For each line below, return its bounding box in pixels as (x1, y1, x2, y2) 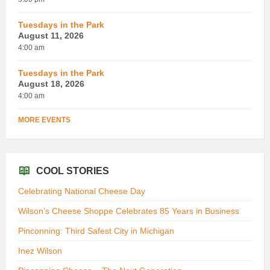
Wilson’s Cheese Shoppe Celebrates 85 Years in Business (18, 206, 239, 216)
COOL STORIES (36, 165, 109, 176)
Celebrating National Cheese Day (18, 186, 145, 196)
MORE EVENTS (18, 115, 71, 124)
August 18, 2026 (18, 78, 84, 89)
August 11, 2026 (18, 30, 84, 40)
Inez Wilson (18, 245, 62, 256)
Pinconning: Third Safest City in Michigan (18, 225, 174, 236)
